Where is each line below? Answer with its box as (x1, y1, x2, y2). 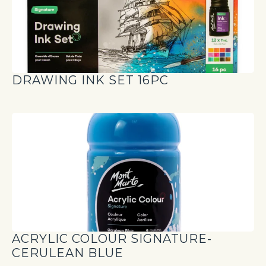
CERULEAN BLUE (12, 246, 123, 261)
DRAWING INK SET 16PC (12, 73, 169, 88)
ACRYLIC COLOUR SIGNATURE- (12, 232, 212, 246)
